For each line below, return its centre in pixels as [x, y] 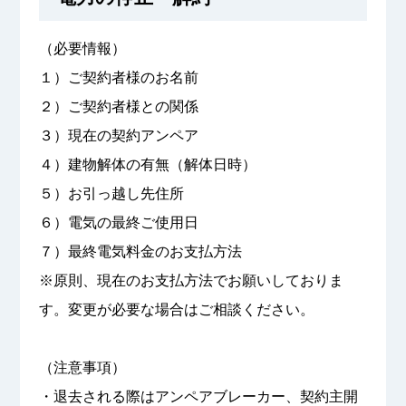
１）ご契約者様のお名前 [118, 78]
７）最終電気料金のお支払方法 [140, 252]
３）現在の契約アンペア [118, 136]
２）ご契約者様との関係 [118, 107]
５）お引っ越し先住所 [111, 194]
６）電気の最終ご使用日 [118, 223]
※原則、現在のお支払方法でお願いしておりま [191, 281]
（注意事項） [82, 368]
